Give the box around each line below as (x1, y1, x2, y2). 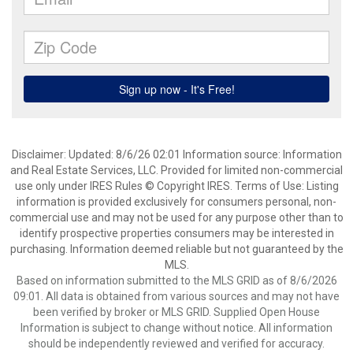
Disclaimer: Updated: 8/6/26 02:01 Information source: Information (11, 148, 342, 161)
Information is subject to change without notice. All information (20, 321, 333, 334)
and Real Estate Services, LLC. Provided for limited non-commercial (10, 164, 343, 176)
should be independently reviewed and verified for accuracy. (28, 337, 325, 350)
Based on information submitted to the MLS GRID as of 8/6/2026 (16, 274, 337, 287)
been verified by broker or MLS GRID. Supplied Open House (33, 306, 320, 318)
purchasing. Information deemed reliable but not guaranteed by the (9, 243, 344, 255)
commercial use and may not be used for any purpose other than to (9, 211, 344, 224)
